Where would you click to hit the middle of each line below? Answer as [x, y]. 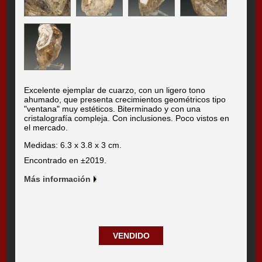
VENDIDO [131, 235]
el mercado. [46, 127]
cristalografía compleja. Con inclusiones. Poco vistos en [127, 118]
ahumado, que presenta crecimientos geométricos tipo [125, 99]
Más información [58, 179]
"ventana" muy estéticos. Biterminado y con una [113, 108]
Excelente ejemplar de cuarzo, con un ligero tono [115, 90]
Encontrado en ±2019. [65, 160]
